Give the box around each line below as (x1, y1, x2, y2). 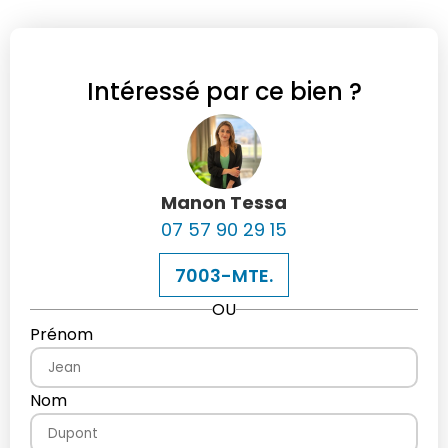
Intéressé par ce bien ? (86, 75, 362, 109)
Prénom (30, 323, 93, 347)
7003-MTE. (175, 262, 273, 288)
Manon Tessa (161, 190, 287, 216)
